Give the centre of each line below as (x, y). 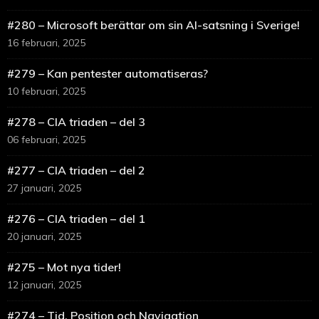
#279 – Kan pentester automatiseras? (108, 74)
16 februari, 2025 (46, 43)
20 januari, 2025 (44, 237)
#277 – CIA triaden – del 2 (76, 171)
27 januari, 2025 (44, 188)
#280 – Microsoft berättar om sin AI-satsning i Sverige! (153, 25)
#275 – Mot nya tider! (64, 267)
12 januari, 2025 (44, 285)
